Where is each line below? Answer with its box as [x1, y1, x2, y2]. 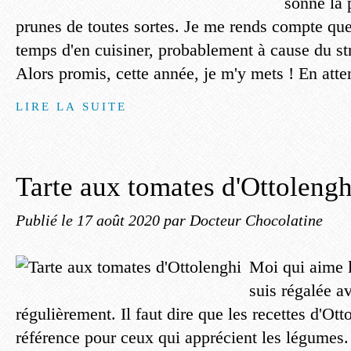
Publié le [16, 212, 77, 229]
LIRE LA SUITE [16, 100, 128, 113]
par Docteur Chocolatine [164, 212, 323, 229]
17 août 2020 [77, 212, 164, 229]
